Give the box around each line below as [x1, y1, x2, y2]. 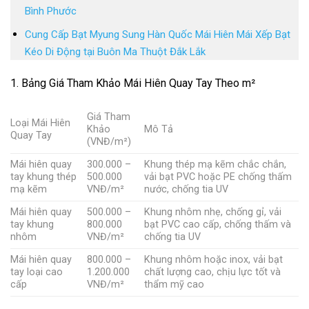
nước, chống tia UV [144, 183, 229, 195]
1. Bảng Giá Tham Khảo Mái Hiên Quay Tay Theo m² [10, 77, 255, 90]
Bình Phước [24, 4, 77, 17]
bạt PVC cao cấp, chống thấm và [144, 218, 292, 230]
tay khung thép [10, 170, 77, 183]
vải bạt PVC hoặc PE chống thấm [144, 170, 292, 183]
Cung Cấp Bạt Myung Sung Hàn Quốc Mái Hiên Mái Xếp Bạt [24, 28, 290, 41]
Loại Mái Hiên [10, 117, 70, 129]
